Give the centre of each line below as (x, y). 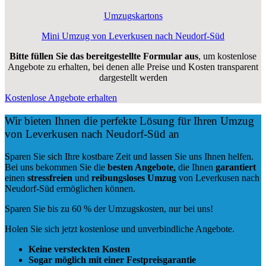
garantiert (236, 167)
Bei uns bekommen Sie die (56, 167)
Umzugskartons (133, 15)
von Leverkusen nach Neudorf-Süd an (92, 134)
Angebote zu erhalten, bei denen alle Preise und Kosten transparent (133, 66)
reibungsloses (118, 178)
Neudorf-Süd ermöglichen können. (70, 189)
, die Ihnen (194, 167)
